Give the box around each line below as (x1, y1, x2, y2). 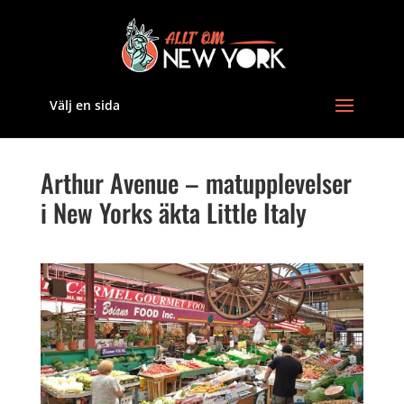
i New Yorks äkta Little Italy (40, 194, 307, 231)
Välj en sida (49, 96, 120, 114)
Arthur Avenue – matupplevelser (40, 164, 352, 201)
